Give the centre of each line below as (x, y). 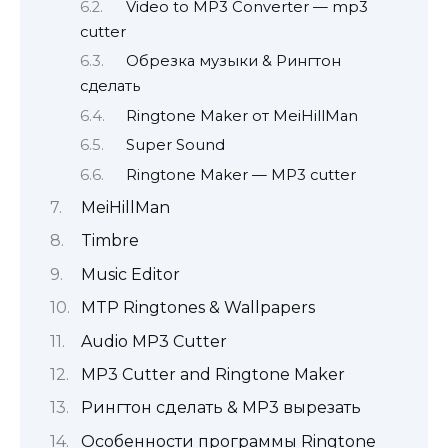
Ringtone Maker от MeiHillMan (242, 115)
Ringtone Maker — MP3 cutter (241, 174)
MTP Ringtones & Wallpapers (197, 308)
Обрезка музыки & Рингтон (234, 61)
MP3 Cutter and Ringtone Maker (212, 374)
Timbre (109, 241)
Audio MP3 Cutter (153, 341)
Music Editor (130, 274)
